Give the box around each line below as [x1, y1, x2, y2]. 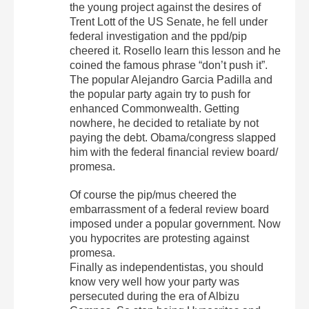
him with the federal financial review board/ [70, 146, 279, 158]
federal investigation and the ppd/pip [70, 30, 248, 42]
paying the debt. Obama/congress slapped [70, 131, 277, 143]
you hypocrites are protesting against [70, 232, 250, 244]
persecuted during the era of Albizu [70, 290, 240, 302]
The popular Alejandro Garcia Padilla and [70, 73, 273, 86]
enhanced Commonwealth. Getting [70, 102, 240, 114]
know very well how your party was [70, 275, 240, 288]
